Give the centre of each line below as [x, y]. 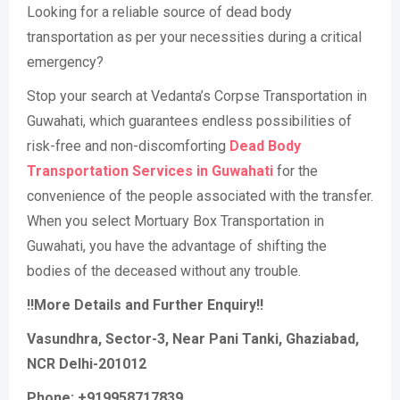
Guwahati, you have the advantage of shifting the [177, 246]
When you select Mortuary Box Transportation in [175, 221]
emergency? [65, 62]
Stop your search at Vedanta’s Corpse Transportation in [197, 96]
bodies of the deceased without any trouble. [164, 271]
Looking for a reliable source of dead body [159, 12]
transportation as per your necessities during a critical [194, 37]
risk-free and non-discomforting [128, 146]
